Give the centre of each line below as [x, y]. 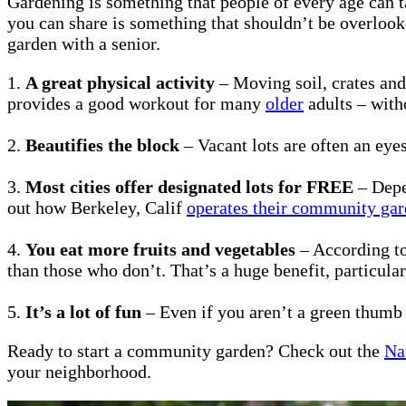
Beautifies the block [102, 145]
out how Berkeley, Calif [97, 207]
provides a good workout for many [136, 103]
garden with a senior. [84, 43]
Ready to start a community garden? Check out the [196, 350]
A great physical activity [120, 82]
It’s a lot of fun [83, 311]
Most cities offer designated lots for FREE [189, 186]
